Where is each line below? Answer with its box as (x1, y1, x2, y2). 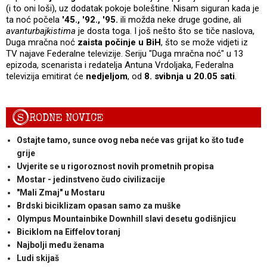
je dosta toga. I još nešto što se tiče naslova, (76, 25, 254, 36)
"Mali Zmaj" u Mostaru (16, 187, 105, 197)
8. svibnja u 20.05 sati (144, 70, 235, 82)
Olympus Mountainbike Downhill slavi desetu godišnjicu (16, 213, 236, 223)
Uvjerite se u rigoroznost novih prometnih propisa (16, 161, 214, 171)
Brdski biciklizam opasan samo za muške (16, 200, 181, 210)
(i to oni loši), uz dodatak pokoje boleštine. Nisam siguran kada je (6, 2, 259, 14)
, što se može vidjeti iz (161, 36, 248, 48)
